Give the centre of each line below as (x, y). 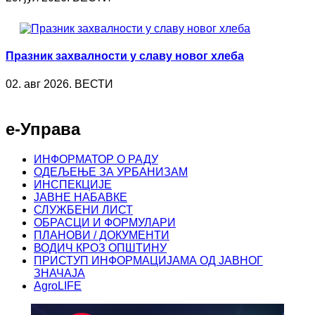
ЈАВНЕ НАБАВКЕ (81, 197)
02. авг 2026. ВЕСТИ (59, 84)
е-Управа (43, 129)
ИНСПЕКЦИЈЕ (73, 184)
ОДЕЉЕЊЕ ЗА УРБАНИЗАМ (111, 172)
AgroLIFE (58, 285)
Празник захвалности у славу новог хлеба (125, 56)
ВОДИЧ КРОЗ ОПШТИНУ (100, 247)
